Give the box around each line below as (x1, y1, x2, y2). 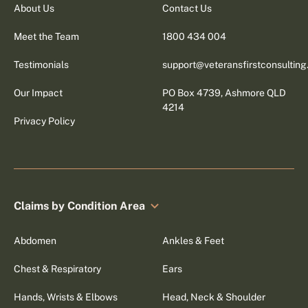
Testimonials (14, 58, 69, 70)
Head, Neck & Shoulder (162, 291, 265, 302)
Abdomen (14, 234, 57, 246)
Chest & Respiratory (14, 263, 102, 274)
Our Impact (14, 87, 63, 98)
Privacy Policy (14, 115, 76, 126)
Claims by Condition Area (14, 199, 146, 212)
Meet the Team (14, 30, 80, 42)
